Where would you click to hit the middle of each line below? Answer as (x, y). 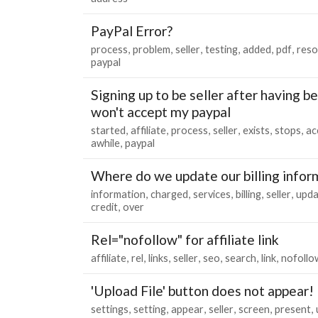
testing (221, 49)
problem (152, 49)
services (212, 194)
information (118, 194)
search (241, 258)
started (108, 130)
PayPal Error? (132, 31)
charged (169, 194)
